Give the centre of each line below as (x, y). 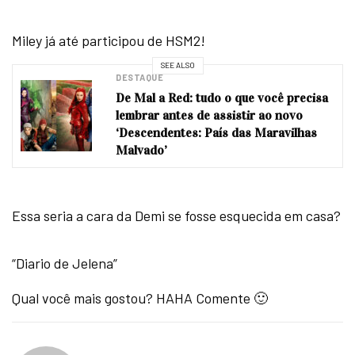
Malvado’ (141, 150)
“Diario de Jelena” (65, 263)
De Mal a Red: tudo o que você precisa (222, 97)
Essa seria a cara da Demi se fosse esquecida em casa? (177, 215)
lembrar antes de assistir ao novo (209, 115)
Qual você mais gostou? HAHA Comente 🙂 (140, 298)
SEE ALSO (177, 65)
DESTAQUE (140, 77)
